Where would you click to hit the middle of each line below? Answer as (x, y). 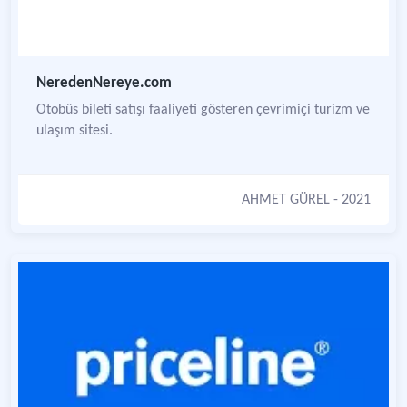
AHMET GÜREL (286, 200)
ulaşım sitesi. (74, 131)
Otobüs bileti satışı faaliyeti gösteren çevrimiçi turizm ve (203, 110)
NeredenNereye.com (104, 83)
